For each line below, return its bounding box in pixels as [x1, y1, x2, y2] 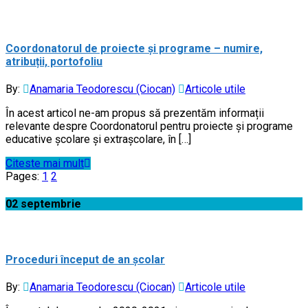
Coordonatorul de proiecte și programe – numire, [5, 41, 263, 55]
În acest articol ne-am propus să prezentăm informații [5, 106, 264, 120]
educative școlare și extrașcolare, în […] [5, 132, 191, 146]
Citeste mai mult [5, 156, 84, 170]
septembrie [21, 197, 81, 211]
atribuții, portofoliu [5, 54, 102, 68]
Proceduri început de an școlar [5, 252, 165, 266]
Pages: [5, 169, 42, 183]
